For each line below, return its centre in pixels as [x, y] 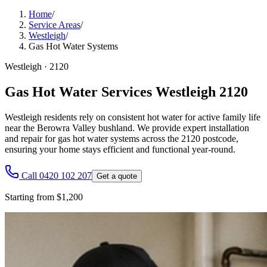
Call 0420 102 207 [57, 175]
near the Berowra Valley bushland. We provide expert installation [127, 128]
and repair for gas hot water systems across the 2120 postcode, [122, 138]
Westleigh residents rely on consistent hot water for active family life [133, 117]
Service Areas [55, 25]
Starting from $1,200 [44, 197]
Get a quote [117, 176]
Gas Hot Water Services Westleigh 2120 [126, 91]
